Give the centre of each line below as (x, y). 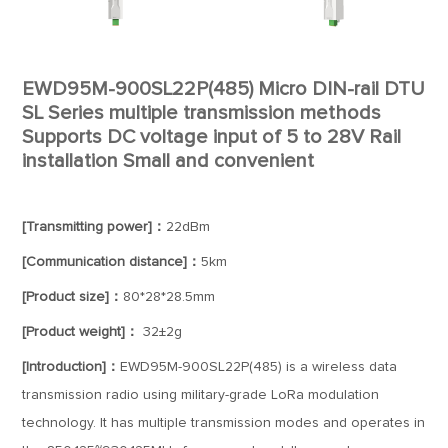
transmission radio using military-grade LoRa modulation (201, 395)
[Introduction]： (71, 367)
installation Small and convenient (168, 161)
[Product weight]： (81, 332)
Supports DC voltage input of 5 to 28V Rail (212, 137)
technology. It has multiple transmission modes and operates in (224, 423)
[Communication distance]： (112, 262)
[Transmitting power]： (94, 227)
